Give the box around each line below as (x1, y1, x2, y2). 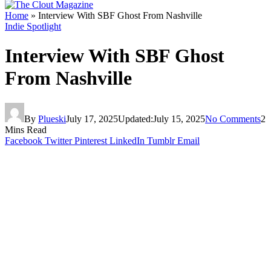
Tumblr (147, 135, 175, 146)
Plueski (38, 113, 66, 124)
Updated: (118, 113, 153, 124)
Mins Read (5, 124, 47, 135)
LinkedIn (109, 135, 145, 146)
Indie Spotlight (5, 21, 61, 32)
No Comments (205, 113, 261, 124)
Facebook (5, 135, 42, 146)
